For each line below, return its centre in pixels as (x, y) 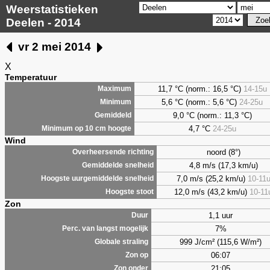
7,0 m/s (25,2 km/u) (212, 178)
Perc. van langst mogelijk (105, 228)
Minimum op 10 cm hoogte (86, 128)
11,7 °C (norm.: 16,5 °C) (200, 89)
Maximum (115, 88)
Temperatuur (31, 77)
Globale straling (121, 241)
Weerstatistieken (52, 9)
